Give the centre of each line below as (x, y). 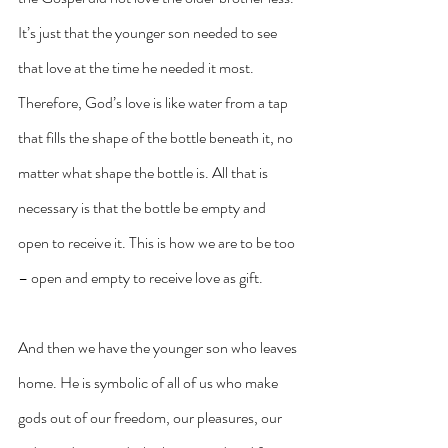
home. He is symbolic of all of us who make (149, 383)
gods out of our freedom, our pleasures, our (151, 418)
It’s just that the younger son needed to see (149, 33)
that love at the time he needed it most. (137, 68)
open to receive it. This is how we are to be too (158, 243)
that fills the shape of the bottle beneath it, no (157, 138)
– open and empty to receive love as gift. (140, 278)
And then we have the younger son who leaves (159, 348)
